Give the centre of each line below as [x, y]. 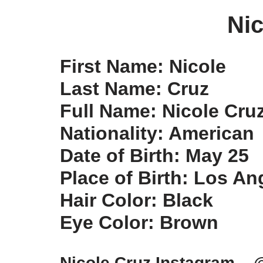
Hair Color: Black [136, 200]
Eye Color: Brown [139, 222]
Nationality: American [157, 133]
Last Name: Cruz [134, 89]
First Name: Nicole [143, 66]
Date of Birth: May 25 [154, 156]
